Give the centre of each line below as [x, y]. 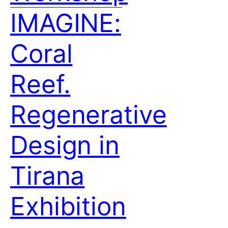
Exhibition [68, 206]
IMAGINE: [66, 23]
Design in [65, 145]
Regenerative [89, 115]
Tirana [48, 176]
